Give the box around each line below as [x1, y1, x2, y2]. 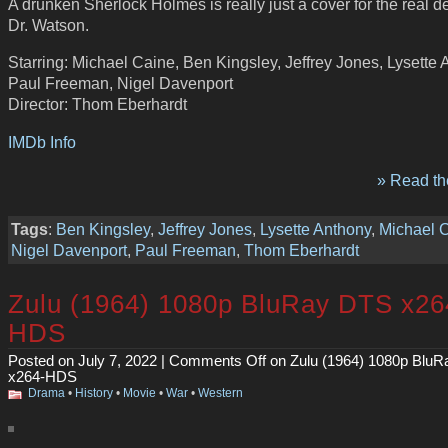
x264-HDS [8, 368, 77, 385]
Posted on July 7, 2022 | [8, 352, 169, 369]
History [75, 386, 113, 399]
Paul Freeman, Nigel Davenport [8, 74, 233, 93]
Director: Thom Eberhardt [8, 95, 187, 114]
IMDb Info [8, 132, 76, 151]
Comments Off [169, 352, 266, 369]
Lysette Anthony [260, 220, 371, 239]
